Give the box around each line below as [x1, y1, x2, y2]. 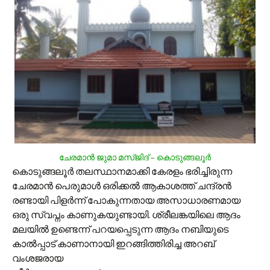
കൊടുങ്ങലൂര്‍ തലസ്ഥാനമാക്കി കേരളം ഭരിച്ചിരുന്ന [12, 165, 232, 177]
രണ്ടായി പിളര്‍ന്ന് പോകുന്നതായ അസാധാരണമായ [12, 194, 240, 206]
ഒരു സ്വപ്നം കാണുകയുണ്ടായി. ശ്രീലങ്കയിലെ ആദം [12, 209, 240, 221]
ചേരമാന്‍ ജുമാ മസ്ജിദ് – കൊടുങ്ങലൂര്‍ [59, 152, 211, 163]
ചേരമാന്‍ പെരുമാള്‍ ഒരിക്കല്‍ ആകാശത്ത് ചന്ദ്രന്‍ [12, 180, 231, 192]
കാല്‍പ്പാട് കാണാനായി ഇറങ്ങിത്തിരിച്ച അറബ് [12, 237, 215, 250]
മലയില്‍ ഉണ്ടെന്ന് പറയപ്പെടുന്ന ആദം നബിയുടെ [12, 223, 228, 235]
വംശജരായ [12, 252, 63, 264]
